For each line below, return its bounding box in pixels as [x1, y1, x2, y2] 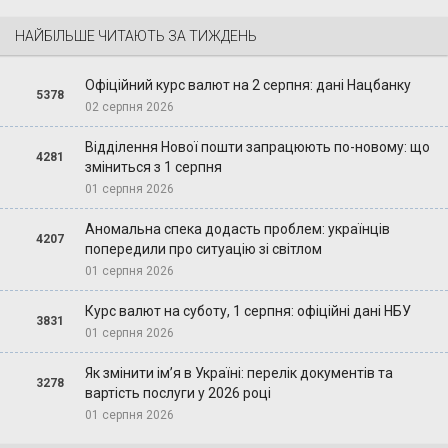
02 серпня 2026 [84, 99, 174, 114]
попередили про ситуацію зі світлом [84, 240, 322, 257]
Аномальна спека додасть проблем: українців [84, 220, 390, 237]
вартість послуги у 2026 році [84, 384, 271, 401]
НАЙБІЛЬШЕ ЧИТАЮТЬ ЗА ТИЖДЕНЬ [15, 27, 257, 44]
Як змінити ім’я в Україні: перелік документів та [84, 364, 393, 381]
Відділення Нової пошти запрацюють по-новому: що [84, 138, 430, 155]
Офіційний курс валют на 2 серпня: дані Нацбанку [84, 76, 411, 93]
